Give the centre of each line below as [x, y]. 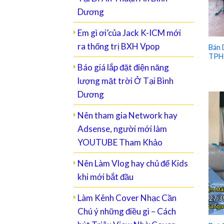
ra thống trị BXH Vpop [118, 46]
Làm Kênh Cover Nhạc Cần [127, 198]
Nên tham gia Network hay [127, 115]
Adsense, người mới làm [122, 129]
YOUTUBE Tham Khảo [120, 142]
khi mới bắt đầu [105, 177]
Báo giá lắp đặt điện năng [123, 67]
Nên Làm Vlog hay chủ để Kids [133, 163]
